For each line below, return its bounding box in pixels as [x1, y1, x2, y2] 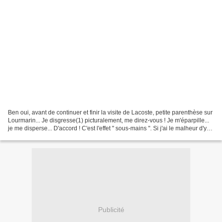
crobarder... [8, 132, 38, 140]
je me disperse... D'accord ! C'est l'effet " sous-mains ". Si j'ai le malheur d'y [8, 124, 207, 132]
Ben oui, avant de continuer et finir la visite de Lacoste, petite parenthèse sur [8, 109, 213, 116]
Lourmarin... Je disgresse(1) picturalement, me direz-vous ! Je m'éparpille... [8, 116, 209, 124]
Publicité [98, 206, 124, 214]
